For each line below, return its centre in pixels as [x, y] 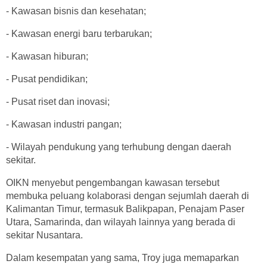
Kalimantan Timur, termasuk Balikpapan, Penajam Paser [125, 209]
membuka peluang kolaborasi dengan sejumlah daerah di [128, 196]
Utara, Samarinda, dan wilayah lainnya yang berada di [121, 222]
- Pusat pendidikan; [47, 79]
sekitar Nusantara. [44, 235]
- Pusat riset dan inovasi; [58, 102]
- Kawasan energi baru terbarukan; [79, 34]
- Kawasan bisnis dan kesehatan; [76, 11]
